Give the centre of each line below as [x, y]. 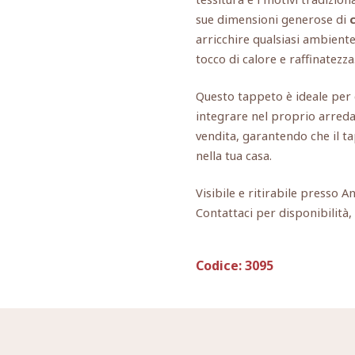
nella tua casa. [234, 156]
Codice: [219, 266]
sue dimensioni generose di [273, 19]
